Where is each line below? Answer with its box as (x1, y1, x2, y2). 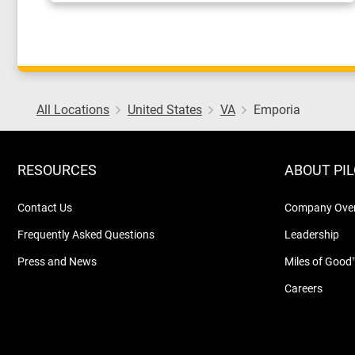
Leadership (284, 227, 339, 242)
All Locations (36, 101, 109, 117)
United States (127, 101, 202, 117)
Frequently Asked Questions (17, 227, 155, 242)
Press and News (17, 254, 97, 269)
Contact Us (17, 200, 72, 215)
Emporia (253, 101, 300, 117)
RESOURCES (17, 160, 97, 179)
